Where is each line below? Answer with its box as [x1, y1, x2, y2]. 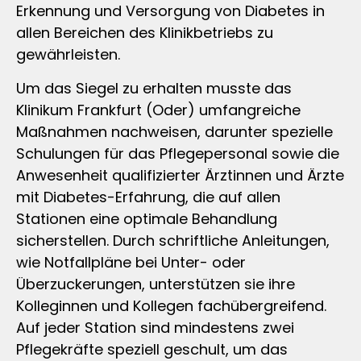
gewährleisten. [16, 44, 120, 65]
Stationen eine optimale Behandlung [16, 208, 277, 229]
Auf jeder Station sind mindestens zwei [16, 317, 294, 338]
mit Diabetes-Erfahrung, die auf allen [16, 186, 280, 207]
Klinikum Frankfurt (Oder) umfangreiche [16, 99, 301, 120]
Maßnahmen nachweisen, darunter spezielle [16, 121, 333, 142]
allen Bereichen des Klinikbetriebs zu [16, 23, 273, 44]
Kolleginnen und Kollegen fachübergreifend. [16, 295, 326, 316]
